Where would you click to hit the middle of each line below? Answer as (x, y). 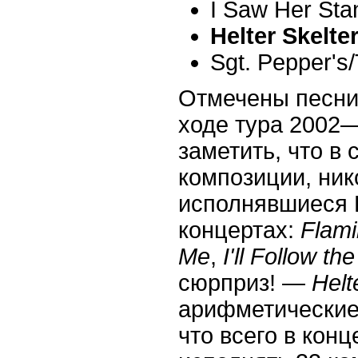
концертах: (239, 230)
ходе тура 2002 (259, 124)
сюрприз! (230, 282)
